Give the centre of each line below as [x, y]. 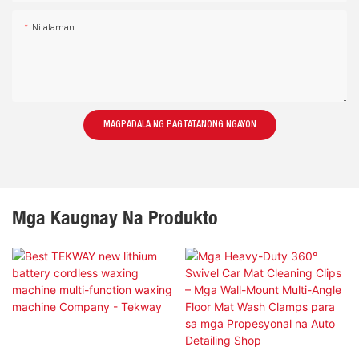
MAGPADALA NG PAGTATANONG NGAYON [179, 125]
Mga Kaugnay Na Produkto [115, 218]
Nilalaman [53, 28]
